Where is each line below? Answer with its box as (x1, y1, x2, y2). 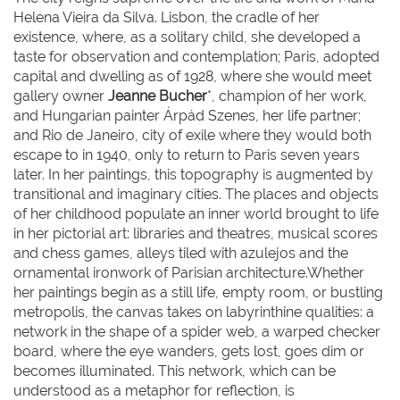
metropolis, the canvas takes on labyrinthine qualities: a (13, 304, 374, 321)
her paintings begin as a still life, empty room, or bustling (13, 284, 383, 301)
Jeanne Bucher (108, 87, 207, 104)
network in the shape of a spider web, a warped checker (13, 323, 380, 340)
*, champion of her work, (207, 87, 367, 104)
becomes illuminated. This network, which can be (13, 362, 336, 379)
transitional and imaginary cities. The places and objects (13, 186, 379, 203)
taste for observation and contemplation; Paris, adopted (13, 48, 379, 65)
